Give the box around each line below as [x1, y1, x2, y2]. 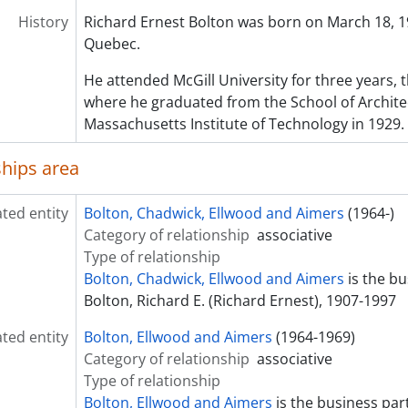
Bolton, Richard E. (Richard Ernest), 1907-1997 [83, 291, 396, 311]
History [17, 12, 68, 32]
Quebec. [83, 34, 140, 54]
